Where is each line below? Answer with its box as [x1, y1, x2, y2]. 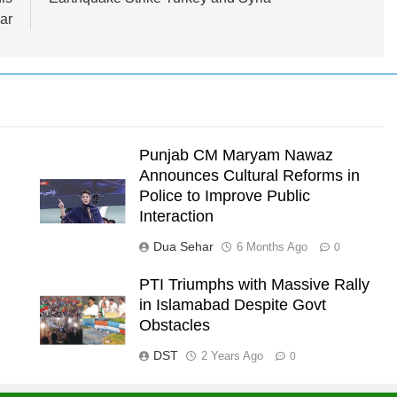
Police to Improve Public [138, 186, 310, 205]
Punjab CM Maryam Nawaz [138, 145, 333, 164]
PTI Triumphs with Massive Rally [138, 275, 370, 293]
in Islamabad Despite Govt [138, 295, 326, 314]
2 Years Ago [200, 348, 263, 362]
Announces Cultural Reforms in [138, 166, 360, 184]
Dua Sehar [152, 238, 214, 253]
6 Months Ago [236, 239, 307, 253]
